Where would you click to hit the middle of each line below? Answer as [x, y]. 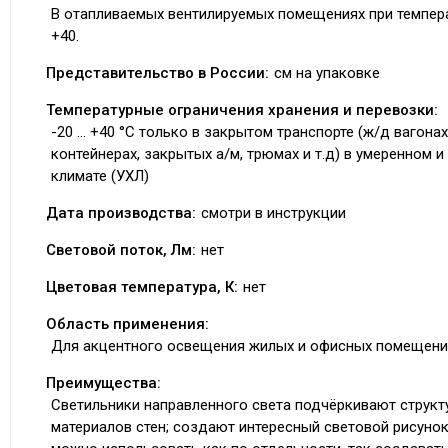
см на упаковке [327, 73]
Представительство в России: [157, 73]
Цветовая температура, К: [142, 287]
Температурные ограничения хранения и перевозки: [242, 110]
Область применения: [127, 324]
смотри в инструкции [273, 213]
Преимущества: [103, 383]
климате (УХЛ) [100, 176]
